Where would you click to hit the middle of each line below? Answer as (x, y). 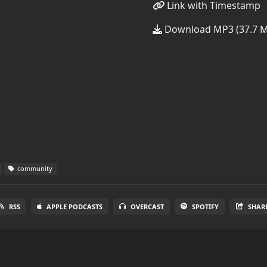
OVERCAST (147, 207)
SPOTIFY (205, 207)
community (34, 168)
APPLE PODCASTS (74, 207)
